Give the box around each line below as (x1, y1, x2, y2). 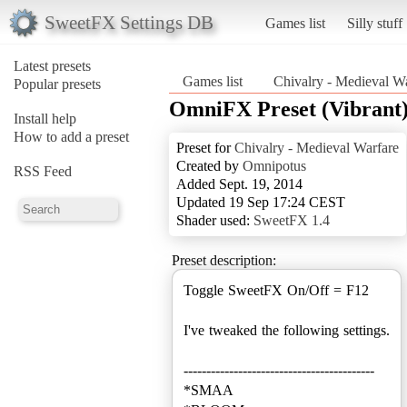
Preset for (176, 139, 234, 155)
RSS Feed (14, 163, 72, 179)
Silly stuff (346, 15, 402, 31)
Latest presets (14, 57, 91, 74)
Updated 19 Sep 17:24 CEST (176, 194, 345, 210)
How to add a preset (14, 128, 129, 144)
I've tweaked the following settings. (184, 322, 390, 338)
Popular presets (14, 75, 101, 92)
